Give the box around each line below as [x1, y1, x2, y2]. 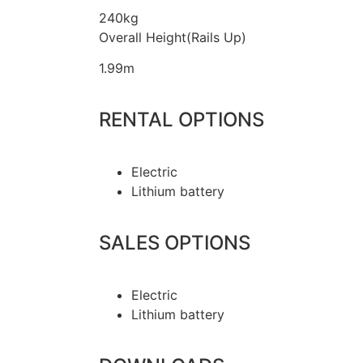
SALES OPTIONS [99, 230, 250, 254]
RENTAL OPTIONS [99, 107, 264, 131]
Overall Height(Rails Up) [99, 28, 246, 45]
